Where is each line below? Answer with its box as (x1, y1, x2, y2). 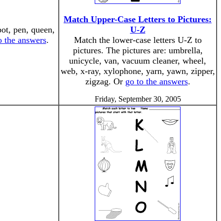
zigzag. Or (85, 76, 125, 86)
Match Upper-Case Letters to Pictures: (64, 14, 212, 24)
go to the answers (125, 76, 188, 86)
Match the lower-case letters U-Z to (74, 35, 202, 45)
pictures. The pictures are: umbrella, (73, 45, 203, 55)
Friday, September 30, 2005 (94, 95, 181, 103)
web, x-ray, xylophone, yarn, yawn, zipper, (60, 66, 215, 76)
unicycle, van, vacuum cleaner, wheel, (69, 56, 206, 66)
